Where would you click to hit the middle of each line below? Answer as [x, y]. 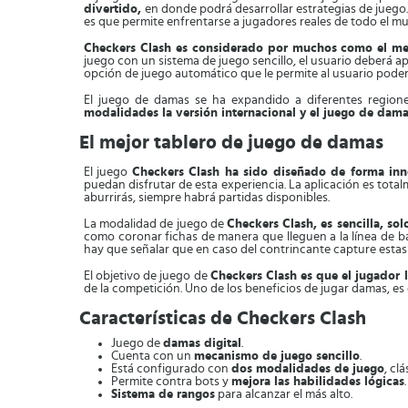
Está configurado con [171, 369]
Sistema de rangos [163, 394]
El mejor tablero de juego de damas [231, 143]
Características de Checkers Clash [223, 318]
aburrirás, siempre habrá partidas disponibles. [207, 198]
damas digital [202, 343]
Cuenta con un [153, 356]
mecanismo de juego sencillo [277, 356]
